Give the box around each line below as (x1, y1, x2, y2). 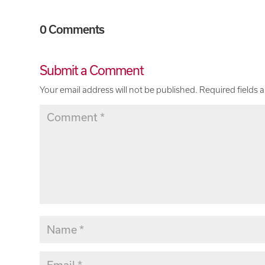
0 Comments (40, 22, 105, 36)
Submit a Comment (40, 62, 144, 77)
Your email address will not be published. (40, 85, 198, 95)
